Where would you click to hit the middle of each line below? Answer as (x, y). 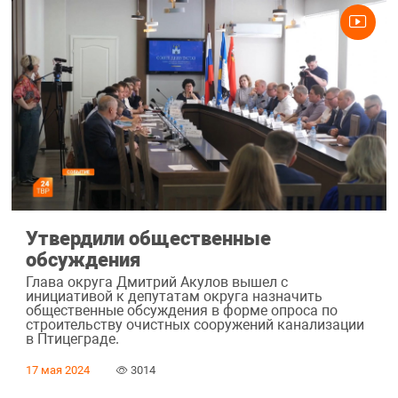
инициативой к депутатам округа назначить (174, 297)
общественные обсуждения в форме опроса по (181, 311)
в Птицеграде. (72, 339)
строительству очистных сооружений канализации (195, 325)
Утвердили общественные (148, 238)
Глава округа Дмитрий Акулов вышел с (156, 283)
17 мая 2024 (57, 370)
